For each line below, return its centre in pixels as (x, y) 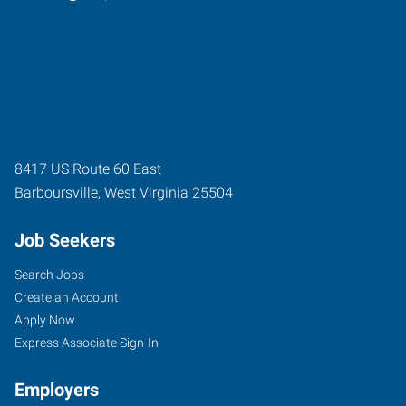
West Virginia (146, 192)
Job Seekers (65, 240)
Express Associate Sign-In (87, 342)
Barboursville (56, 192)
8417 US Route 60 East (88, 169)
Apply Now (45, 319)
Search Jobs (49, 274)
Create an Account (67, 297)
